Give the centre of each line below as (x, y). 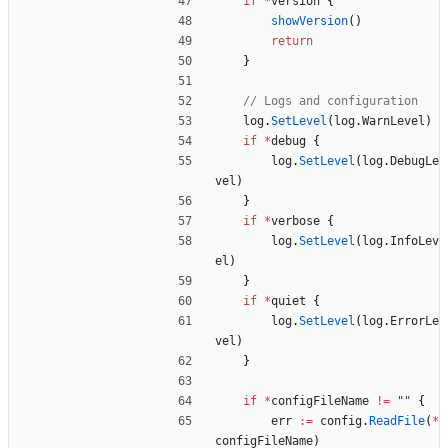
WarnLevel (393, 121)
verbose (295, 221)
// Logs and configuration (330, 101)
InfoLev (414, 241)
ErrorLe (414, 321)
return (292, 41)
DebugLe (414, 161)
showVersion (309, 21)
